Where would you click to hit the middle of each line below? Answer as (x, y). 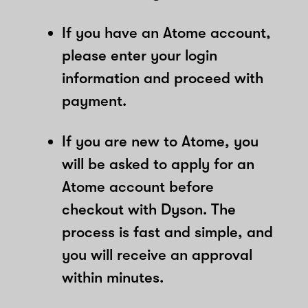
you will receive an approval (157, 254)
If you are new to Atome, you (160, 141)
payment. (94, 100)
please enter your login (140, 55)
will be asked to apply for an (158, 164)
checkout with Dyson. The (149, 209)
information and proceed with (163, 78)
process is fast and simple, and (167, 232)
